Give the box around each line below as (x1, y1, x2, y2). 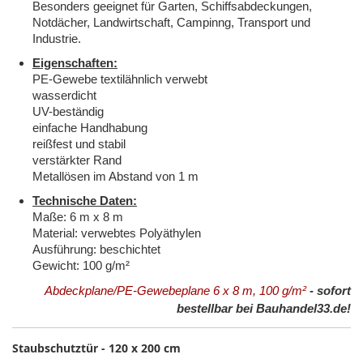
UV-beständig (32, 105, 104, 119)
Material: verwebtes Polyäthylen (32, 226, 201, 241)
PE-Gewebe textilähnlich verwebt (32, 72, 207, 87)
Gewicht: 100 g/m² (32, 258, 130, 273)
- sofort (306, 284, 351, 298)
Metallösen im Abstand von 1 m (32, 169, 199, 184)
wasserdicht (32, 88, 96, 103)
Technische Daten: (32, 194, 137, 208)
